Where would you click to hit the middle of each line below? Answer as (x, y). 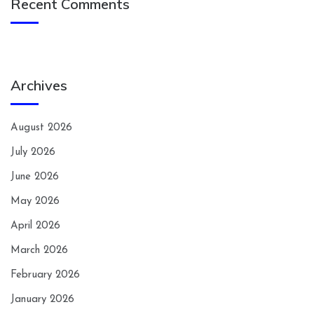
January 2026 (42, 300)
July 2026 (33, 153)
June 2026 (35, 177)
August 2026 (41, 128)
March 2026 (39, 251)
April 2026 (35, 226)
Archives (39, 86)
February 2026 (45, 275)
